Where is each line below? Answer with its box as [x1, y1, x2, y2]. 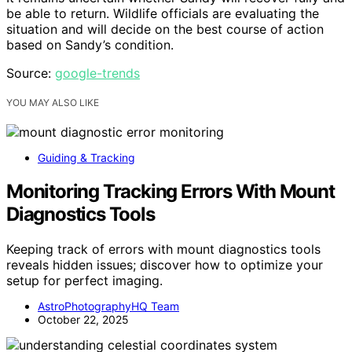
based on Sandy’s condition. [6, 36, 174, 53]
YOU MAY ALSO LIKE [6, 96, 99, 108]
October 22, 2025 [38, 312, 129, 326]
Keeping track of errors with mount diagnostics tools [6, 240, 321, 257]
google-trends [55, 64, 140, 81]
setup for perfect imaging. [6, 272, 163, 288]
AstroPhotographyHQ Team [38, 299, 179, 313]
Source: [6, 64, 55, 81]
